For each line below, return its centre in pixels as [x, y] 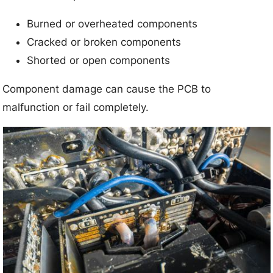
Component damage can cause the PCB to [107, 89]
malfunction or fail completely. [76, 108]
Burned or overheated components [112, 24]
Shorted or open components [99, 61]
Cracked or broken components [104, 42]
